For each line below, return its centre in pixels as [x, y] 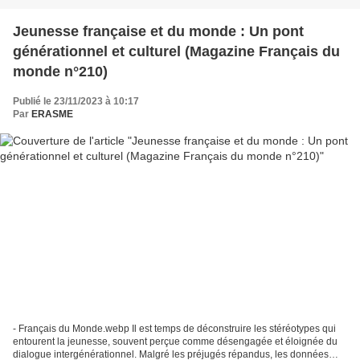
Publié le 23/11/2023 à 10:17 [76, 101]
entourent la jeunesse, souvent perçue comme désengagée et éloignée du [175, 342]
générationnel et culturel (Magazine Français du [176, 51]
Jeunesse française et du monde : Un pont [158, 31]
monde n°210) [60, 71]
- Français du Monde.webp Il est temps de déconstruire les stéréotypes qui [174, 329]
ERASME [52, 114]
